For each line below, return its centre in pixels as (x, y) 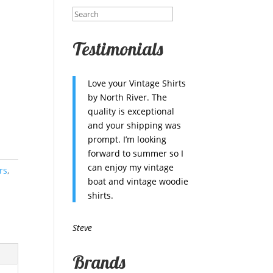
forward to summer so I (136, 153)
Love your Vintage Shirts (137, 83)
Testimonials (118, 49)
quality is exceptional (131, 111)
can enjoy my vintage (131, 167)
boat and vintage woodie (138, 181)
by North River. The (128, 97)
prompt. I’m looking (127, 139)
